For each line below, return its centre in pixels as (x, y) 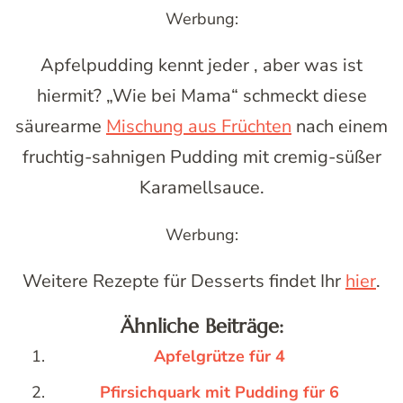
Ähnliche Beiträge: (201, 327)
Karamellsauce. (201, 188)
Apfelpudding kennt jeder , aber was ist (201, 66)
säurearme (61, 127)
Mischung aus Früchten (199, 127)
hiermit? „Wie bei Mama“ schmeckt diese (201, 96)
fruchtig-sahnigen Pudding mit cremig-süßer (201, 157)
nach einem (340, 127)
